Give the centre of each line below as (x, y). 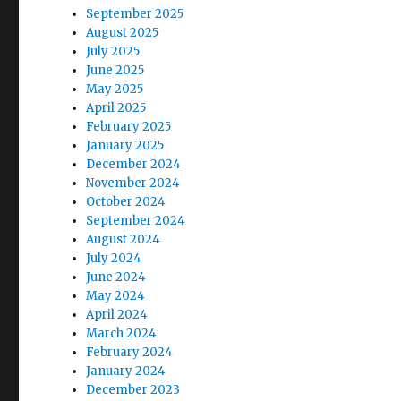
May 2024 (116, 295)
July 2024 (114, 258)
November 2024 (133, 183)
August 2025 (123, 32)
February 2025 (129, 126)
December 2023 (133, 389)
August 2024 (124, 239)
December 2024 (134, 164)
